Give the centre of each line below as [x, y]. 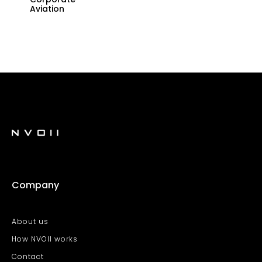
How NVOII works [45, 239]
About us [30, 222]
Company [35, 185]
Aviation [47, 9]
